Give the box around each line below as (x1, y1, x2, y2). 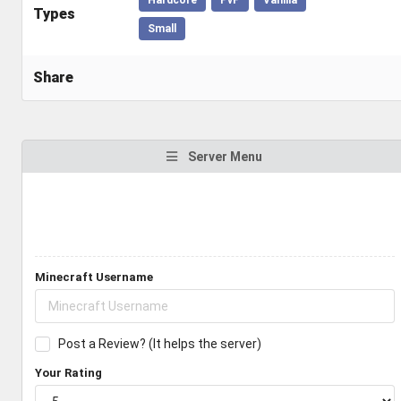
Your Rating (35, 366, 102, 380)
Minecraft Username (35, 270, 153, 284)
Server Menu (184, 149, 262, 164)
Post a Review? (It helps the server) (57, 337, 261, 351)
